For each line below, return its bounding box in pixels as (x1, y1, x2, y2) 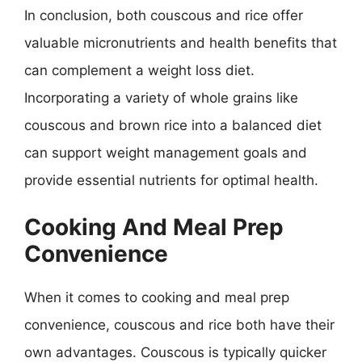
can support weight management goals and (24, 144, 307, 161)
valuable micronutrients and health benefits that (24, 34, 337, 51)
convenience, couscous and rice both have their (24, 317, 335, 333)
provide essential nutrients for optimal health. (24, 171, 318, 188)
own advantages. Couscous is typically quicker (24, 344, 326, 360)
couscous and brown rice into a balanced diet (24, 116, 322, 133)
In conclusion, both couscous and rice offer (24, 6, 303, 23)
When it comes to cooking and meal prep (24, 289, 289, 305)
